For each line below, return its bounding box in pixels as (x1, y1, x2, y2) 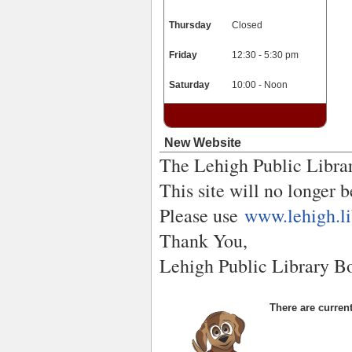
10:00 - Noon (232, 79, 288, 90)
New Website (164, 136, 241, 149)
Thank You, (159, 228, 254, 253)
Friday (169, 49, 197, 60)
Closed (232, 20, 262, 31)
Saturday (169, 79, 210, 90)
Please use (159, 203, 244, 228)
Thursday (169, 20, 211, 31)
